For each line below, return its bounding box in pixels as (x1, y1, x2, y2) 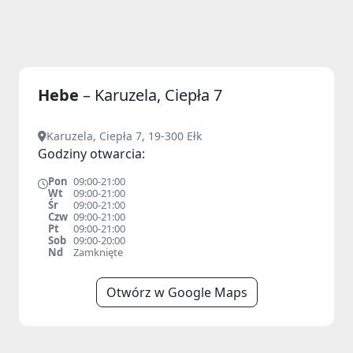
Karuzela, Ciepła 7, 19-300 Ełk (46, 128, 202, 143)
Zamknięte (73, 245, 123, 259)
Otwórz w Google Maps (106, 284, 247, 301)
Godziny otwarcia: (38, 145, 145, 162)
